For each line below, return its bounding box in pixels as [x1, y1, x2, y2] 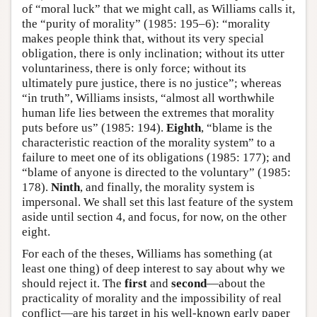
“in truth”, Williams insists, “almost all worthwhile [22, 91, 275, 105]
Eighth [166, 120, 201, 134]
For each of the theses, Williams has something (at [22, 246, 272, 260]
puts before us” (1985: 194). [22, 120, 166, 134]
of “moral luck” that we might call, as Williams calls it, [22, 1, 295, 16]
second [171, 276, 207, 290]
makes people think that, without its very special [22, 31, 264, 45]
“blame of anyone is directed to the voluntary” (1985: [22, 165, 291, 179]
